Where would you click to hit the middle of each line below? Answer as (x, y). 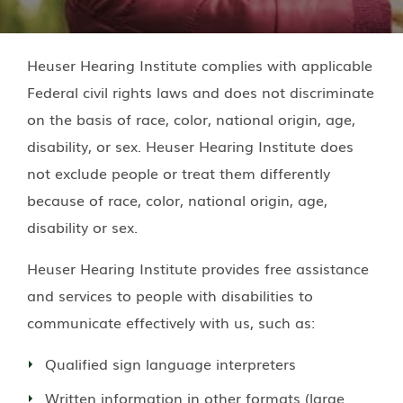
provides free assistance (283, 268)
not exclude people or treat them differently (179, 172)
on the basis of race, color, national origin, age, (191, 118)
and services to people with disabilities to (170, 295)
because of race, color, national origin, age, (177, 199)
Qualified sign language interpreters (170, 363)
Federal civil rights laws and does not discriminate (201, 91)
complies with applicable (285, 64)
